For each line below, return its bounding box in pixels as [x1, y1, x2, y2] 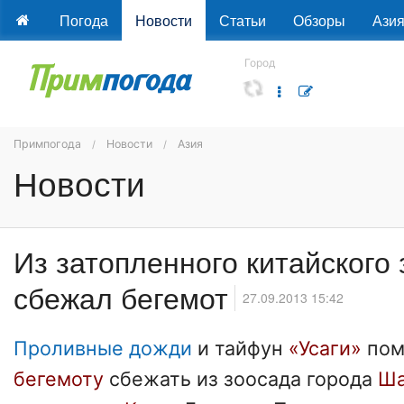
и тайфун [192, 336, 289, 361]
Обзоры [292, 10, 345, 31]
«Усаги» [289, 336, 362, 361]
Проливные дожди [14, 336, 192, 361]
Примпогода [14, 137, 81, 151]
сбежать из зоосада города [104, 367, 372, 391]
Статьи [218, 10, 266, 31]
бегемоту [14, 367, 104, 391]
